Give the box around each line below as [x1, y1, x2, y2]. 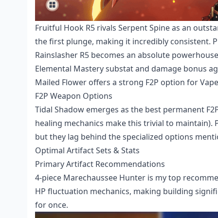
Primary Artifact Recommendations [35, 159, 165, 169]
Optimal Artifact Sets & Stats [35, 145, 140, 156]
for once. [35, 200, 68, 210]
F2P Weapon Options [35, 91, 112, 101]
